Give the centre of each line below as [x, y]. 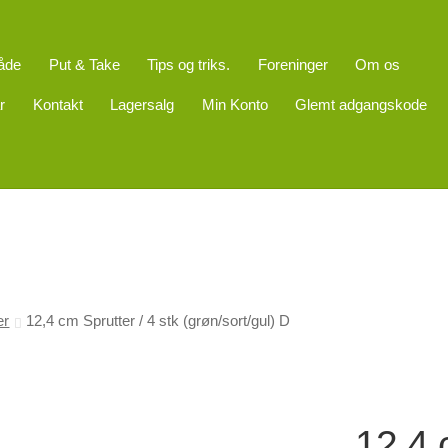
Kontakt [57, 104]
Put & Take [84, 64]
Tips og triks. [189, 64]
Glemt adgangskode [361, 104]
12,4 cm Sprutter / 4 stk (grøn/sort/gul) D [157, 320]
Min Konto [234, 104]
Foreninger [292, 64]
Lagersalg [142, 104]
